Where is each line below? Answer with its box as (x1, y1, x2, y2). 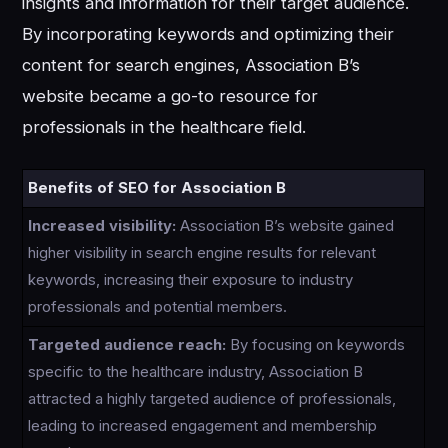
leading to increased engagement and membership (28, 416, 378, 435)
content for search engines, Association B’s (22, 55, 361, 76)
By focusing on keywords (226, 335, 406, 354)
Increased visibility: (28, 216, 177, 235)
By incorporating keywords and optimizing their (22, 24, 395, 45)
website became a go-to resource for (22, 86, 319, 107)
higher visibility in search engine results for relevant (28, 243, 377, 262)
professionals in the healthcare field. (22, 117, 307, 138)
